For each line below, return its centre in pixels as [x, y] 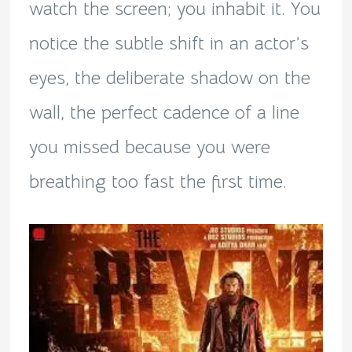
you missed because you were [149, 147]
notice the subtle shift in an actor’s [169, 43]
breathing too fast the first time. [158, 181]
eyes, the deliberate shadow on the [169, 78]
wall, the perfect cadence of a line [164, 112]
